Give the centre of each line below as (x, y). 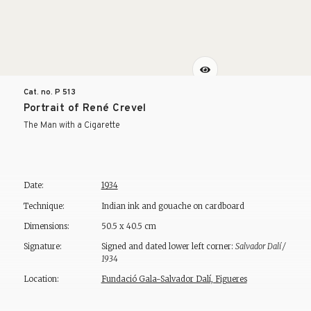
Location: (41, 279)
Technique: (44, 206)
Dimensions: (46, 226)
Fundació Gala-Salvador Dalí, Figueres (174, 279)
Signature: (42, 246)
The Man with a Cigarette (72, 125)
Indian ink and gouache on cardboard (173, 206)
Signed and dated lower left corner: (168, 246)
